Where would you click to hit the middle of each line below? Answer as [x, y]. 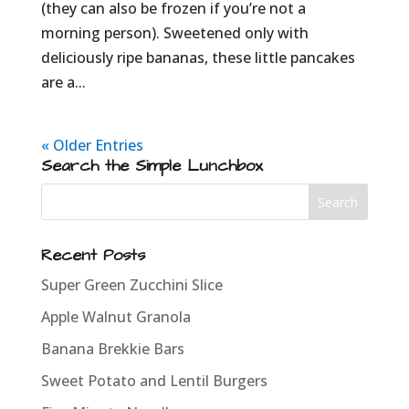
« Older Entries [92, 146]
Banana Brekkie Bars [112, 349]
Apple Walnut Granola [115, 317]
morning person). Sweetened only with [174, 33]
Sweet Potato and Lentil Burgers [154, 381]
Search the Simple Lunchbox [151, 166]
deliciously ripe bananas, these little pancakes [198, 58]
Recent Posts [93, 256]
